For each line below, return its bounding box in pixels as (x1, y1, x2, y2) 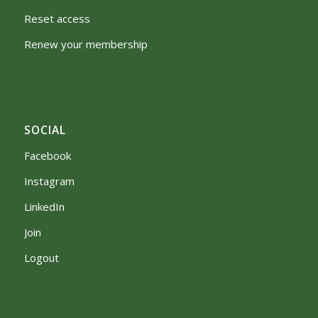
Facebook (23, 148, 71, 163)
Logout (23, 250, 59, 265)
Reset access (23, 11, 90, 26)
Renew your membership (23, 36, 148, 51)
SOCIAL (23, 122, 66, 138)
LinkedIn (23, 199, 65, 214)
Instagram (23, 173, 75, 188)
